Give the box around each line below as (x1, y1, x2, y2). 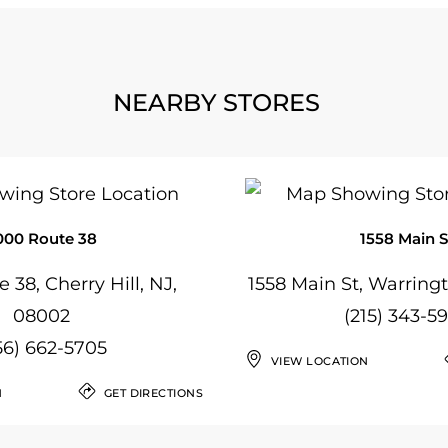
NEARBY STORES (112, 88, 320, 117)
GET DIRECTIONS (103, 386, 203, 400)
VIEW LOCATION (271, 354, 369, 368)
